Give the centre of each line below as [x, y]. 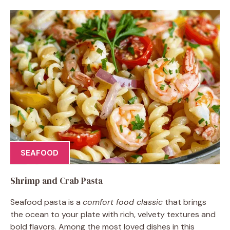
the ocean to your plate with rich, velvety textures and [113, 214]
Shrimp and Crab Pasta [56, 180]
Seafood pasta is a [46, 202]
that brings [185, 202]
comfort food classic [123, 202]
